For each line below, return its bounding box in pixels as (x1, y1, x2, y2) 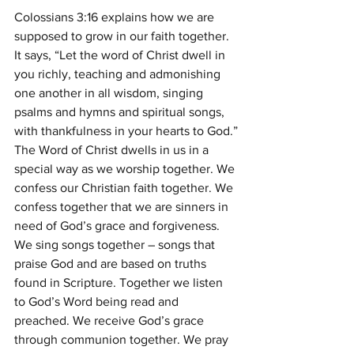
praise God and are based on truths (14, 257, 209, 270)
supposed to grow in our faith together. (14, 29, 232, 43)
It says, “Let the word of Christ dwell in (14, 48, 228, 62)
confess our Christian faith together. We (14, 181, 236, 194)
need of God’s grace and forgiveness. (14, 219, 223, 232)
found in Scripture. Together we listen (14, 276, 226, 289)
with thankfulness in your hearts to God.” (14, 124, 238, 137)
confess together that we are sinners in (14, 200, 232, 213)
